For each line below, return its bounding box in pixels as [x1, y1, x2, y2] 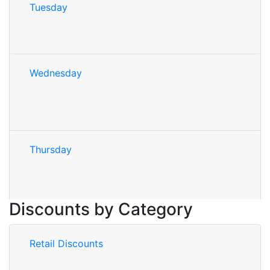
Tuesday [30, 1, 67, 14]
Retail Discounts [30, 237, 103, 250]
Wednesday [30, 67, 82, 80]
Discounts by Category [9, 198, 193, 219]
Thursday [30, 143, 72, 156]
